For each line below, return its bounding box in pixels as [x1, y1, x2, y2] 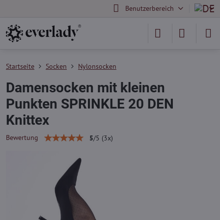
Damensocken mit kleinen [6, 80, 165, 96]
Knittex [6, 112, 49, 128]
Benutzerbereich [125, 4, 174, 13]
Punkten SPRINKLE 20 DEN [6, 96, 174, 112]
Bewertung [6, 133, 38, 142]
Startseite [6, 62, 34, 71]
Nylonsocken [78, 62, 116, 71]
